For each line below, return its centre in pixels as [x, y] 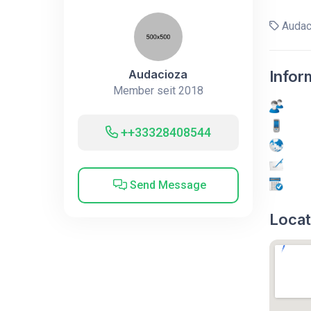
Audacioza [158, 74]
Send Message [167, 185]
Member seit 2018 [158, 90]
